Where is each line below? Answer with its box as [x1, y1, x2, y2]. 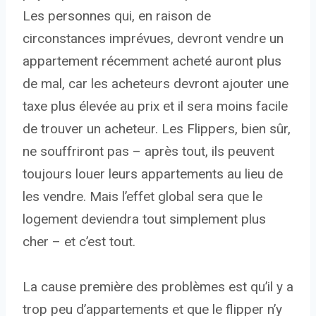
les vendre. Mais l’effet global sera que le [23, 188, 262, 205]
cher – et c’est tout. [23, 233, 135, 250]
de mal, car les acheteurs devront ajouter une [23, 75, 288, 92]
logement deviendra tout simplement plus [23, 211, 266, 228]
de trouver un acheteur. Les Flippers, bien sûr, [23, 121, 291, 138]
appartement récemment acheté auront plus [23, 53, 281, 70]
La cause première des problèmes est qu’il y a [23, 279, 293, 296]
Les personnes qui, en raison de [23, 8, 211, 25]
